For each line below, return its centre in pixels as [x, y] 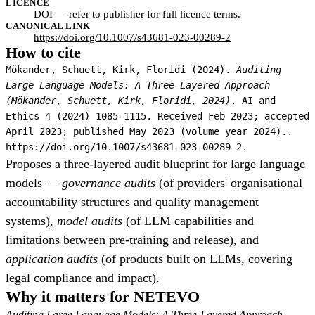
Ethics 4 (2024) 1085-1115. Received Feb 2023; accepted [157, 116]
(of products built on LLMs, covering [195, 259]
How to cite [43, 52]
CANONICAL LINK [48, 26]
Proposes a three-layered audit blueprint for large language [155, 164]
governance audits [109, 183]
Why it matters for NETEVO [103, 296]
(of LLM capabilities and [188, 221]
